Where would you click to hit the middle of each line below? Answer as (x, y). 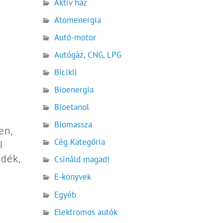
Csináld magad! (82, 160)
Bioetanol (72, 107)
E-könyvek (73, 177)
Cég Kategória (80, 142)
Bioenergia (74, 90)
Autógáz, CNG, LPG (88, 55)
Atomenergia (78, 20)
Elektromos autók (86, 212)
